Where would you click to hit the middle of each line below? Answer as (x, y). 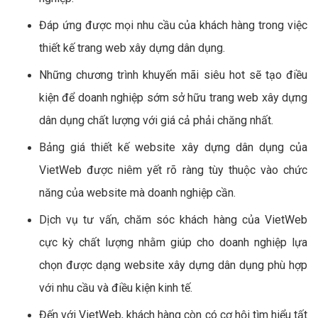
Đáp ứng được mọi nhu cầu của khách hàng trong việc (173, 25)
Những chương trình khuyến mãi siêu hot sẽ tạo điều (173, 75)
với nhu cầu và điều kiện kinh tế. (117, 287)
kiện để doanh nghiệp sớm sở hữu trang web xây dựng (173, 97)
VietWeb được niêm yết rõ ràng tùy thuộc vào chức (173, 170)
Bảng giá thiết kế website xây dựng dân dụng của (173, 147)
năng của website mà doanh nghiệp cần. (137, 192)
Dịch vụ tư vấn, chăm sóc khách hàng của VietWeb (173, 219)
